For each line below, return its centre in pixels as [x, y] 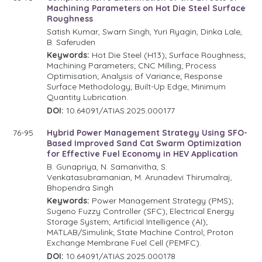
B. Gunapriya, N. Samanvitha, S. [107, 166]
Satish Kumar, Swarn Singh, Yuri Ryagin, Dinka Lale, [145, 31]
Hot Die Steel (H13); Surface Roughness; [168, 55]
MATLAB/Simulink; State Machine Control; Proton [140, 232]
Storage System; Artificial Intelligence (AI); [127, 221]
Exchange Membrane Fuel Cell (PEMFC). [124, 242]
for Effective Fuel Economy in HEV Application [143, 154]
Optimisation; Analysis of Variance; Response [135, 76]
